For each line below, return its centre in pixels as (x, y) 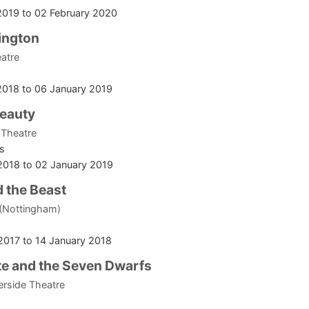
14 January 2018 (73, 241)
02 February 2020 (76, 13)
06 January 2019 (73, 89)
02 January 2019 (74, 165)
